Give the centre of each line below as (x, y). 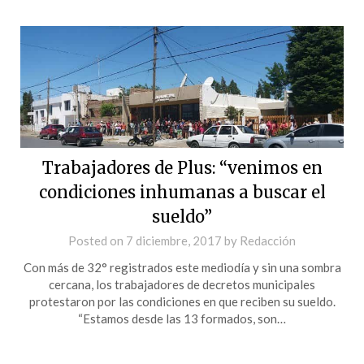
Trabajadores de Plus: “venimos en (182, 167)
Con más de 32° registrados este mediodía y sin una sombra (182, 267)
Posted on (97, 240)
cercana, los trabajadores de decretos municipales (182, 284)
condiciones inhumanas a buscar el (182, 192)
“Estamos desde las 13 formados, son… (182, 318)
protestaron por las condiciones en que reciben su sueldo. (182, 301)
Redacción (268, 240)
